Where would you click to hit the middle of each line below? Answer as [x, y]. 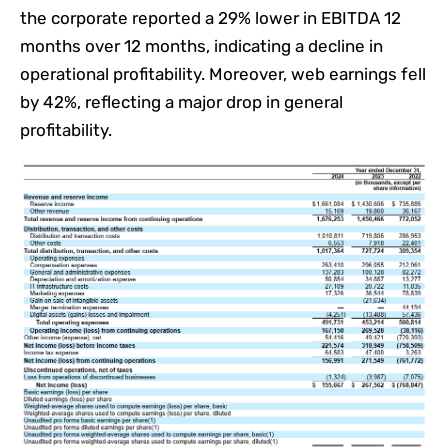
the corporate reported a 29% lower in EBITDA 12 [210, 18]
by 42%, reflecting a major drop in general [181, 102]
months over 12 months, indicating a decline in [201, 46]
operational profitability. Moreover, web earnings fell [223, 74]
